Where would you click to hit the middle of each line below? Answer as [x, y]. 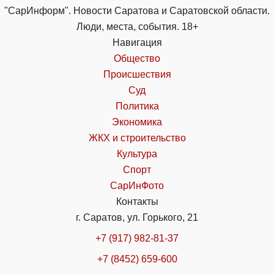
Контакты [137, 202]
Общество [137, 59]
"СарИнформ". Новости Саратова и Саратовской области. [137, 11]
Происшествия [137, 75]
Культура [137, 154]
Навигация [137, 43]
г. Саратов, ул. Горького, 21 [137, 218]
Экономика [137, 122]
